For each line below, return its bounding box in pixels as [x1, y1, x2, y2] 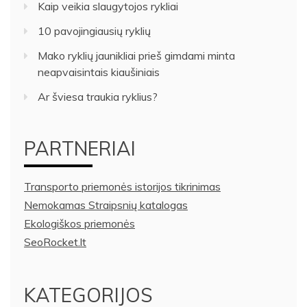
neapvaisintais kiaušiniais [38, 65, 160, 79]
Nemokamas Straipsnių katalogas [24, 198, 188, 212]
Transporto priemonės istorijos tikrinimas [24, 180, 221, 194]
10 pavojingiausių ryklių [38, 24, 151, 38]
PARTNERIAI [24, 136, 136, 161]
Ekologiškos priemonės [24, 217, 135, 231]
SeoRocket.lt [24, 235, 86, 249]
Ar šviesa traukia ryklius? [38, 90, 158, 104]
